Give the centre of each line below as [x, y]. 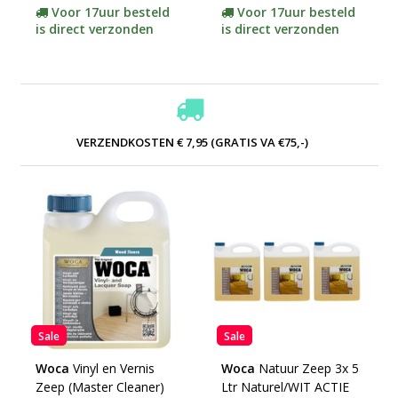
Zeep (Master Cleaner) [99, 387]
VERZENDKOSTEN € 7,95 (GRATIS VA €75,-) [192, 142]
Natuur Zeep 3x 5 [308, 368]
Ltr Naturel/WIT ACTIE [285, 387]
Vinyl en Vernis [113, 368]
